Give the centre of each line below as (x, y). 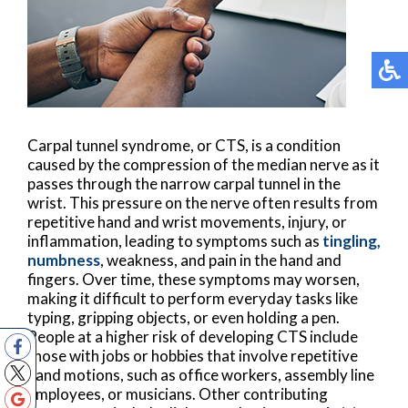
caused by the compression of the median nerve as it (204, 164)
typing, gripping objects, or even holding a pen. (184, 317)
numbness (64, 260)
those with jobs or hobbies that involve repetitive (193, 355)
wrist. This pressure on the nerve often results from (203, 202)
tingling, (352, 240)
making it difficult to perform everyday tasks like (193, 298)
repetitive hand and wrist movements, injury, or (187, 221)
